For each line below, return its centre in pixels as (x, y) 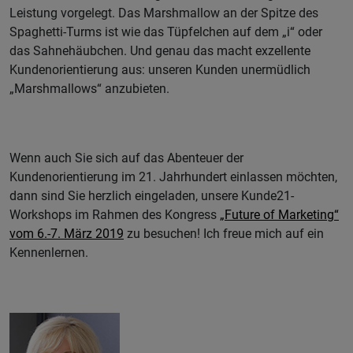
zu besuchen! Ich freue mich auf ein (224, 234)
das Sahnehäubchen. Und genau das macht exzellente (160, 51)
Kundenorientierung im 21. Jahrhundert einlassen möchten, (173, 177)
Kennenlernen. (49, 253)
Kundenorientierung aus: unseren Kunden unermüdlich (160, 70)
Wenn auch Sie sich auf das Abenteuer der (126, 158)
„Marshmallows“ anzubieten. (89, 89)
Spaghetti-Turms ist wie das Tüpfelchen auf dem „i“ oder (166, 32)
